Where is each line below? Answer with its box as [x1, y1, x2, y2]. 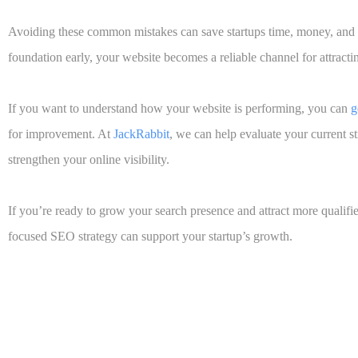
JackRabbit [113, 127, 169, 141]
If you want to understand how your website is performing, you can [8, 101, 351, 116]
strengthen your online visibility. [8, 153, 169, 167]
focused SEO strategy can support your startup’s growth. [8, 229, 292, 244]
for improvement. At [8, 127, 113, 141]
